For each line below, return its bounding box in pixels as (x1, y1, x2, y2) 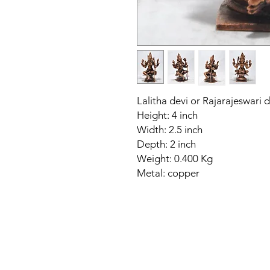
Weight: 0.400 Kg (137, 152, 215, 165)
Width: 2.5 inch (137, 124, 205, 136)
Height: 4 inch (137, 109, 200, 121)
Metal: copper (137, 167, 202, 179)
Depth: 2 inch (137, 138, 198, 150)
